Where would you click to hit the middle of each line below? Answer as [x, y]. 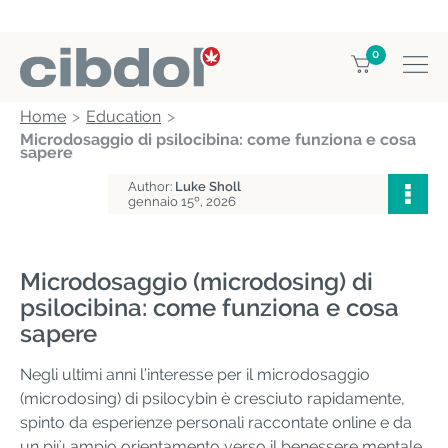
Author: [151, 186]
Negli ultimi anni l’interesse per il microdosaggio [195, 374]
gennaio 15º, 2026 [182, 201]
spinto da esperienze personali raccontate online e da [216, 422]
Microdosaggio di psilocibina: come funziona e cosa [218, 139]
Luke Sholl [208, 186]
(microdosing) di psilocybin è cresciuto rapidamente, [212, 398]
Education [123, 116]
